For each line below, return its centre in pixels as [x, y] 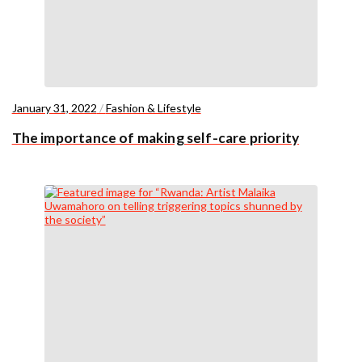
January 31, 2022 [54, 107]
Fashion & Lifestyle [153, 107]
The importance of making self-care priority [156, 138]
